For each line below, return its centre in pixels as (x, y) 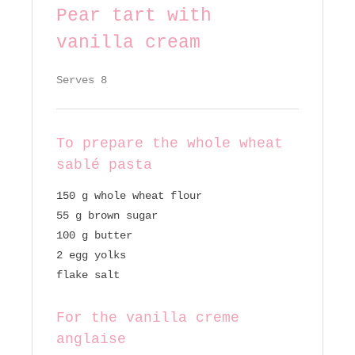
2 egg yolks (91, 256)
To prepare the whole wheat (170, 144)
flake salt (88, 275)
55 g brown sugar (107, 216)
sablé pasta (104, 165)
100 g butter (94, 236)
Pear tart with (134, 16)
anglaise (91, 340)
